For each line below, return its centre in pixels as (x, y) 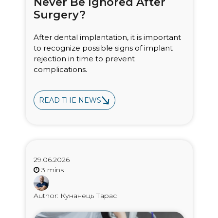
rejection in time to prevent (84, 58)
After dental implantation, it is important (107, 37)
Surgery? (59, 15)
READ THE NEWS (70, 100)
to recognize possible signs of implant (103, 48)
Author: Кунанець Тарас (75, 196)
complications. (60, 69)
